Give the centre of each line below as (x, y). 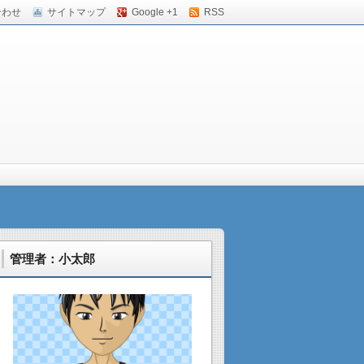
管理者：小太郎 (52, 259)
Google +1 (155, 12)
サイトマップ (76, 12)
